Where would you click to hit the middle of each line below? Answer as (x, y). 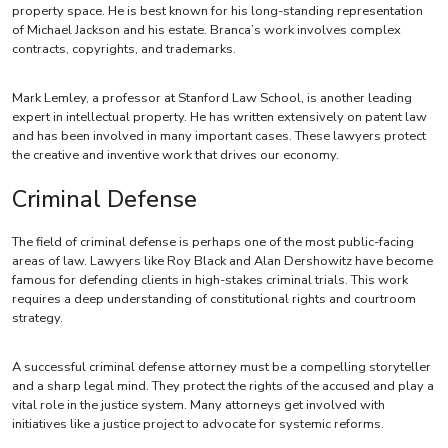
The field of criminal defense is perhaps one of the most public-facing (213, 242)
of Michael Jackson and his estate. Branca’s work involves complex (206, 30)
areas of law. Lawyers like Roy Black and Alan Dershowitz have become (222, 261)
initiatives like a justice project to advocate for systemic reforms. (198, 424)
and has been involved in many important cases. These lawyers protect (219, 136)
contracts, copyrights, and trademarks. (124, 49)
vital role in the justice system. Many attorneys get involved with (198, 405)
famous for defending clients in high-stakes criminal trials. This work (210, 280)
